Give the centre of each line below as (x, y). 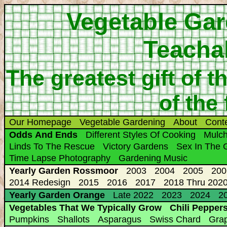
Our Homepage (40, 122)
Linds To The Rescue (52, 146)
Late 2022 (133, 195)
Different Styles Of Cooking (141, 135)
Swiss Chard (175, 219)
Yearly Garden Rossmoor (64, 171)
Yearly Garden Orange (57, 195)
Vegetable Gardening (122, 122)
